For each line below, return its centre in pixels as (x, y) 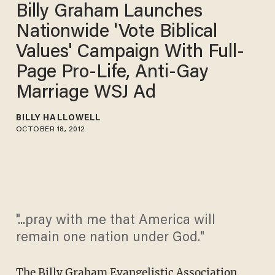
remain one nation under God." (110, 238)
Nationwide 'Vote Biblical (117, 32)
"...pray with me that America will (115, 221)
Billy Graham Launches (109, 12)
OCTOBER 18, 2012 (50, 129)
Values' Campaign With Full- (130, 52)
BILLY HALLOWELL (58, 118)
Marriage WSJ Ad (86, 93)
